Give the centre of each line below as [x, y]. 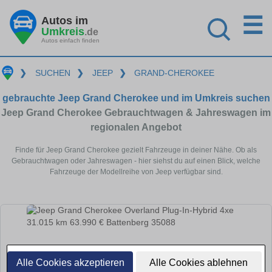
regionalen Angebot [136, 127]
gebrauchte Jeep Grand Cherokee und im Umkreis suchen [136, 98]
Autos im [65, 20]
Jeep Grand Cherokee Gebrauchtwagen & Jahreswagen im [136, 112]
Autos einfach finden [70, 40]
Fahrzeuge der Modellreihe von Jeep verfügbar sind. [136, 172]
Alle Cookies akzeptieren [70, 263]
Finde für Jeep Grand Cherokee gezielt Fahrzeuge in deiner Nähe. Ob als [136, 150]
